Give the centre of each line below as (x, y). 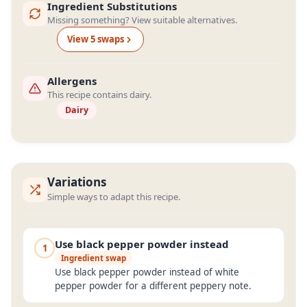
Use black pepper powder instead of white (147, 272)
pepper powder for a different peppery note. (153, 286)
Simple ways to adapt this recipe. (114, 197)
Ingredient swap (94, 258)
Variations (77, 182)
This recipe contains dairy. (99, 95)
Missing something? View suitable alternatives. (142, 20)
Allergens (72, 81)
